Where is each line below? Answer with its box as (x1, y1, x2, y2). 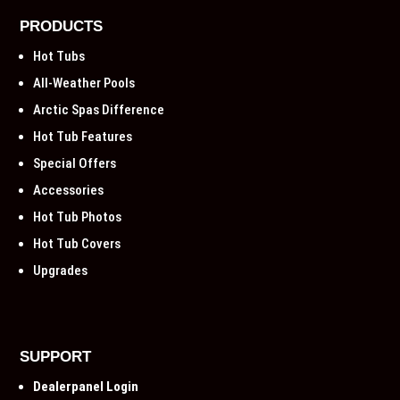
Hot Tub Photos (33, 209, 122, 225)
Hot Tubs (33, 48, 86, 64)
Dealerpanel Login (33, 379, 139, 395)
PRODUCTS (20, 18, 104, 35)
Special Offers (33, 155, 117, 171)
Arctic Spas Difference (33, 102, 165, 118)
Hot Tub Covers (33, 236, 121, 252)
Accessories (33, 182, 104, 198)
